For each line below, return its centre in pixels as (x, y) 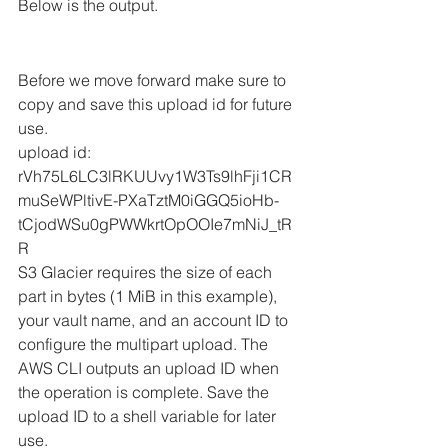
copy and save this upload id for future (157, 104)
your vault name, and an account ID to (155, 320)
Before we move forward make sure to (154, 80)
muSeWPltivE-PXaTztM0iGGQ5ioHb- (148, 200)
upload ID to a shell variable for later (149, 416)
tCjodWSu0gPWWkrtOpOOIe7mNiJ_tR (155, 224)
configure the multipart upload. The (145, 344)
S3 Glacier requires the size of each (147, 272)
